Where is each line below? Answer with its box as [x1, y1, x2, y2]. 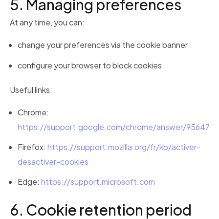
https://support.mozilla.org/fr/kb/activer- [47, 141, 200, 152]
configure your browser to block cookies [18, 60, 162, 70]
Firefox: [18, 141, 47, 152]
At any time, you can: [10, 17, 85, 28]
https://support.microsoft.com [41, 176, 155, 187]
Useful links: [10, 84, 52, 95]
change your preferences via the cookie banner [18, 40, 188, 50]
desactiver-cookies [18, 156, 88, 167]
